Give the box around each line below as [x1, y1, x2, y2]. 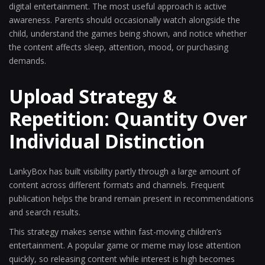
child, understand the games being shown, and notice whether [9, 28, 247, 39]
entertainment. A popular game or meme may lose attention [9, 240, 241, 251]
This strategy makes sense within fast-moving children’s [9, 226, 222, 237]
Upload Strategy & [9, 83, 177, 109]
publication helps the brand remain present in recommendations [9, 193, 254, 204]
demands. [9, 55, 46, 66]
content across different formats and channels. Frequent [9, 179, 225, 190]
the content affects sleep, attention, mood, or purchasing [9, 41, 228, 53]
